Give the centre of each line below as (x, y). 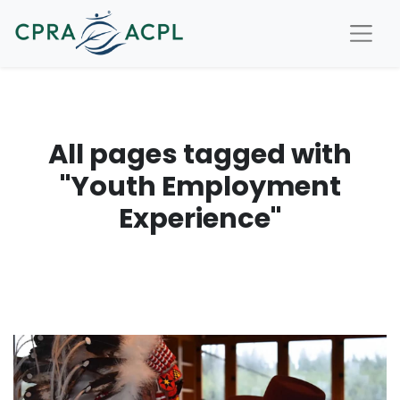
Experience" (200, 219)
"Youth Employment (200, 187)
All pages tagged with (200, 154)
